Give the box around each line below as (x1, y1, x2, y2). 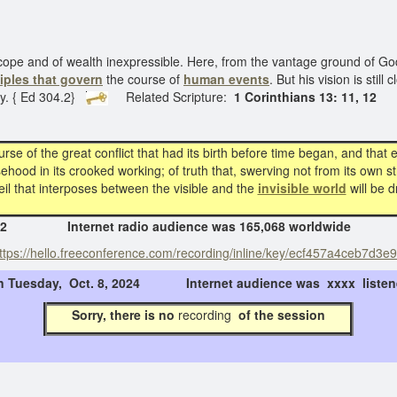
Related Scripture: (108, 88, 234, 105)
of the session (235, 306, 350, 323)
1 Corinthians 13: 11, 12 (234, 88, 377, 105)
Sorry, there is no (47, 306, 175, 323)
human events (183, 70, 269, 88)
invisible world (257, 179, 346, 197)
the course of (103, 70, 183, 88)
